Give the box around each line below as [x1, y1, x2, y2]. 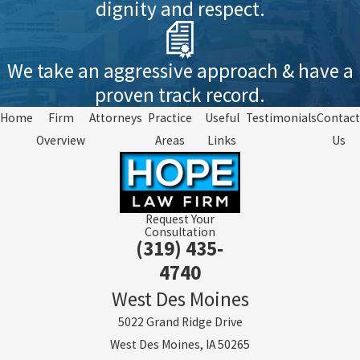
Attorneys [88, 109, 142, 125]
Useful [204, 109, 239, 125]
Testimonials [246, 109, 317, 125]
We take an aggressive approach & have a [6, 57, 354, 84]
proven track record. [95, 81, 265, 108]
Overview [36, 132, 86, 148]
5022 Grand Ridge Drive [117, 313, 243, 329]
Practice [148, 109, 193, 125]
